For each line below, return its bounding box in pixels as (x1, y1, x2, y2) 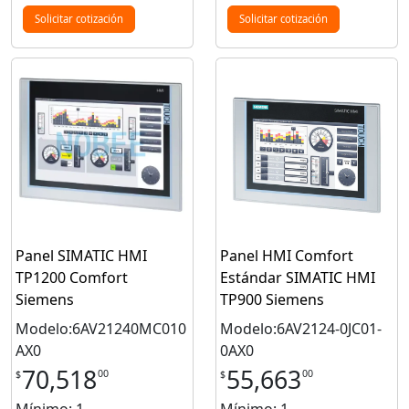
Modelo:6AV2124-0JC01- (220, 319, 382, 340)
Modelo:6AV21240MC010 (16, 319, 186, 340)
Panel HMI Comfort (220, 246, 353, 267)
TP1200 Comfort (16, 267, 128, 288)
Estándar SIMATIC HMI (220, 267, 375, 288)
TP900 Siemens (220, 289, 324, 310)
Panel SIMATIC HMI (16, 246, 147, 267)
